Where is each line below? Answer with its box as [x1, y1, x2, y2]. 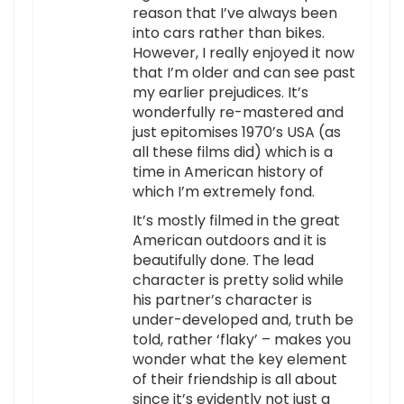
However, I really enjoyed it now [133, 42, 354, 64]
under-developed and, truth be [133, 309, 353, 331]
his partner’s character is [133, 289, 312, 311]
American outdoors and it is [133, 230, 326, 252]
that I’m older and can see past [133, 62, 355, 84]
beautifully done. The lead [133, 250, 314, 271]
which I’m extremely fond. [133, 181, 315, 203]
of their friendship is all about [133, 369, 337, 390]
